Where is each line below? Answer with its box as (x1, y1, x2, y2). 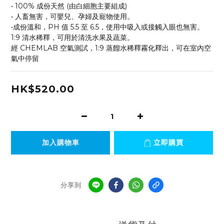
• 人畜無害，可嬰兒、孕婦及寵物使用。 (11, 12, 134, 21)
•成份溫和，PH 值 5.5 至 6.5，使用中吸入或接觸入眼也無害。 (11, 22, 204, 32)
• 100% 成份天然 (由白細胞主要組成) (11, 1, 127, 11)
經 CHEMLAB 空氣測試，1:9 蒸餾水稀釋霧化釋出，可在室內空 (11, 43, 211, 53)
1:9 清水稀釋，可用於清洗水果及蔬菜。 (11, 33, 134, 42)
